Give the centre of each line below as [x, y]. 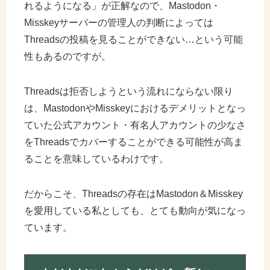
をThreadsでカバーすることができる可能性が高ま [133, 142]
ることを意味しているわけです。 [96, 159]
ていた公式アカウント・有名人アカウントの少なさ [135, 125]
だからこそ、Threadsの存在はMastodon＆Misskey [133, 193]
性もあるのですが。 [67, 56]
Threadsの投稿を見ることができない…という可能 [133, 39]
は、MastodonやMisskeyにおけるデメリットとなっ [135, 108]
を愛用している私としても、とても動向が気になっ [135, 210]
